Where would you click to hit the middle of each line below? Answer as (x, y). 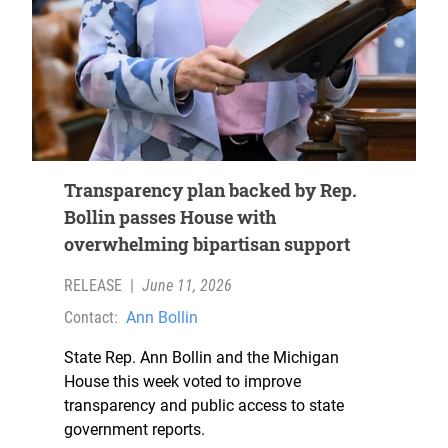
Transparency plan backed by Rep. (210, 190)
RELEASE (93, 286)
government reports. (134, 430)
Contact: (91, 318)
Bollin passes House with (170, 217)
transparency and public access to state (204, 406)
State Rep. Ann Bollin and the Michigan (201, 358)
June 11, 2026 (187, 286)
